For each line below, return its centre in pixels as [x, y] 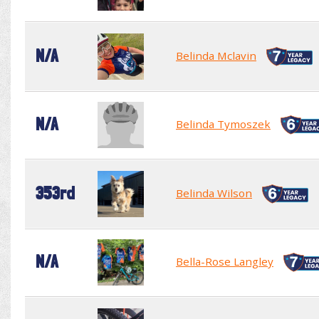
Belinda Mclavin [216, 55]
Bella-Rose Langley [225, 261]
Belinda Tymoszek [223, 124]
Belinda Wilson [214, 193]
